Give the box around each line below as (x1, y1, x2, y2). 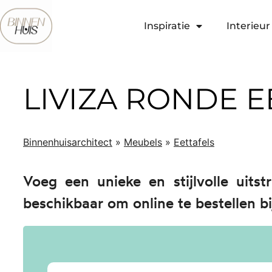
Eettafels (174, 135, 214, 148)
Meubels (124, 135, 162, 148)
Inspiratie (143, 19, 190, 32)
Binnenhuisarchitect (23, 135, 112, 148)
